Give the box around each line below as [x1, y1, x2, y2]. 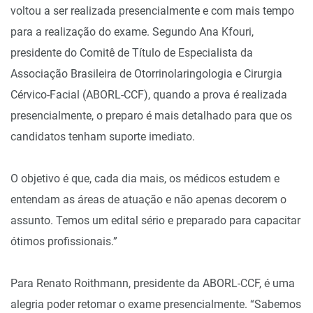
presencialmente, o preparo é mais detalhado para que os [10, 108, 292, 122]
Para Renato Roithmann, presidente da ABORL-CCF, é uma [10, 276, 295, 290]
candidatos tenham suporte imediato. [10, 129, 195, 143]
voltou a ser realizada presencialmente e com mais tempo [10, 3, 294, 17]
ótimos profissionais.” [10, 234, 117, 248]
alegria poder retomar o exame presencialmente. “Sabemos [10, 297, 301, 311]
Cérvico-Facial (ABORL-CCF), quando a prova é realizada [10, 87, 287, 101]
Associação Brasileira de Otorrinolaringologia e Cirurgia [10, 66, 282, 80]
